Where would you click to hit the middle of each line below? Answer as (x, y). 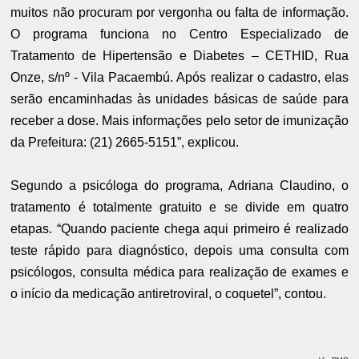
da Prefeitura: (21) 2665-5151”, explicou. (127, 143)
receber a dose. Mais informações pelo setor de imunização (179, 121)
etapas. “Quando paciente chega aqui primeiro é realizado (179, 229)
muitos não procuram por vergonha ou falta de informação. (179, 13)
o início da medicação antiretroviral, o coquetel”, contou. (169, 294)
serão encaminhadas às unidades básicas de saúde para (179, 99)
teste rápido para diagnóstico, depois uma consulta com (179, 251)
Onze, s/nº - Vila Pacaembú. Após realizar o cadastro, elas (179, 78)
